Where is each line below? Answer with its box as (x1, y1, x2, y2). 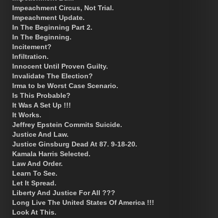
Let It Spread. (12, 179, 56, 187)
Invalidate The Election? (12, 72, 93, 80)
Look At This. (12, 208, 56, 216)
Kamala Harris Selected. (12, 149, 91, 158)
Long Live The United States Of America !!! (12, 198, 154, 206)
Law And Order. (12, 159, 63, 167)
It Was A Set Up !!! (12, 101, 71, 109)
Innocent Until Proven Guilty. (12, 62, 108, 70)
